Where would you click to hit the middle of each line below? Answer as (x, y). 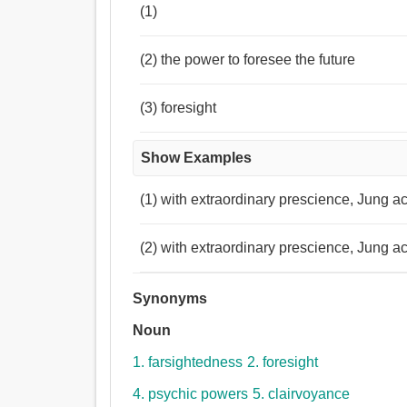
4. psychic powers (191, 394)
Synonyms (170, 299)
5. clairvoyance (302, 394)
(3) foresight (179, 108)
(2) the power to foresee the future (248, 60)
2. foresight (283, 362)
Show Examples (197, 158)
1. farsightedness (188, 362)
